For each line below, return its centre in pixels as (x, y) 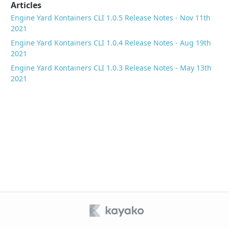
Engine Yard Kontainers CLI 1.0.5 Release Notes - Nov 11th (111, 17)
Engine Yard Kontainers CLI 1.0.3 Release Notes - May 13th (111, 67)
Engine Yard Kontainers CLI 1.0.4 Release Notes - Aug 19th (111, 42)
